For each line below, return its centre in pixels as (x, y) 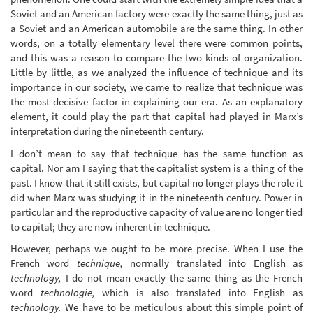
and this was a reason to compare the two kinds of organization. (156, 58)
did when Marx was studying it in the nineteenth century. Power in (156, 197)
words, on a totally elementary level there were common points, (156, 43)
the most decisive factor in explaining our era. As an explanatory (156, 102)
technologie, (67, 293)
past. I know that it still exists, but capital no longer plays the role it (156, 182)
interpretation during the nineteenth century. (107, 131)
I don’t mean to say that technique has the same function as (156, 153)
